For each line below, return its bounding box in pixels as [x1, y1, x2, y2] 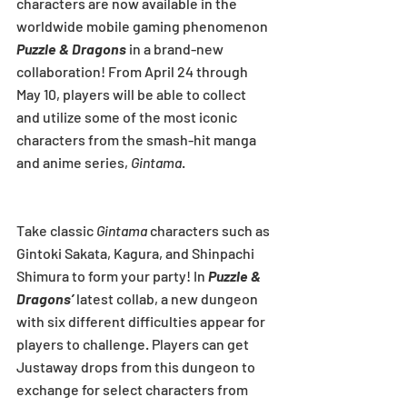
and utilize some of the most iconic [16, 107, 240, 125]
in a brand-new [126, 39, 226, 57]
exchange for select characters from [16, 380, 251, 398]
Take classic [16, 221, 96, 239]
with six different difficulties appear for [16, 312, 268, 330]
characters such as [147, 221, 273, 239]
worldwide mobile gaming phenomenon [16, 16, 271, 35]
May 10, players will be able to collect [16, 84, 249, 103]
